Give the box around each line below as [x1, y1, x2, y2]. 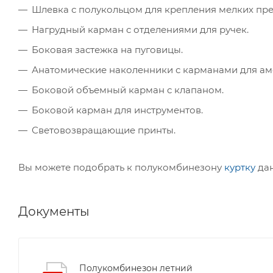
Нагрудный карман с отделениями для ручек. [32, 24, 249, 36]
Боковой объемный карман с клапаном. [32, 84, 224, 96]
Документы [18, 204, 90, 219]
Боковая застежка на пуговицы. [32, 44, 183, 56]
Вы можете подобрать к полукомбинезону [18, 161, 224, 174]
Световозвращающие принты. [32, 124, 175, 136]
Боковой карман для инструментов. [32, 104, 203, 116]
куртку [224, 161, 255, 174]
